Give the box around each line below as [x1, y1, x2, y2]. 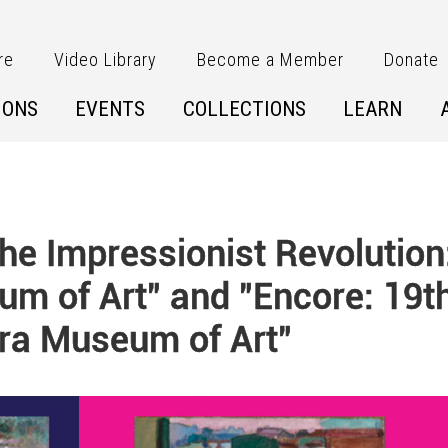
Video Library [54, 49, 158, 70]
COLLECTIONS [182, 97, 306, 121]
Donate [384, 49, 440, 70]
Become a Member [197, 49, 345, 70]
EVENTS [75, 97, 145, 121]
